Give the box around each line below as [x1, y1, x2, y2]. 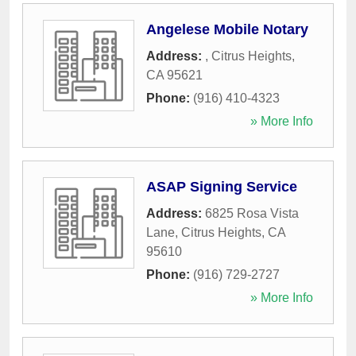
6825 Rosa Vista [205, 207, 299, 221]
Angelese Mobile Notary [146, 21, 308, 38]
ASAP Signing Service [146, 179, 297, 195]
